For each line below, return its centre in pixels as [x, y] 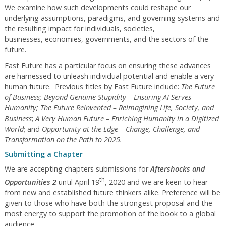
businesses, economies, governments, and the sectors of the [106, 39]
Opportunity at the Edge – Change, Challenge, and [121, 129]
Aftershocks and [177, 169]
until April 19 [79, 182]
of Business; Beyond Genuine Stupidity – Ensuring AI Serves [98, 97]
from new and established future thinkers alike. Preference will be [112, 192]
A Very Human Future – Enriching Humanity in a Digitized [127, 118]
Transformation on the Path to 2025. [63, 139]
